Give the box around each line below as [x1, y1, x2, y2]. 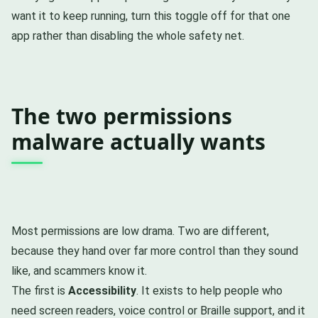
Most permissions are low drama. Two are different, [11, 224, 269, 238]
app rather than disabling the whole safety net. [11, 28, 244, 43]
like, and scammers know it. [11, 263, 147, 278]
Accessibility [68, 283, 136, 297]
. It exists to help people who [136, 283, 283, 297]
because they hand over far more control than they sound [11, 243, 298, 258]
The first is [11, 283, 68, 297]
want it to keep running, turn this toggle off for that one [11, 9, 290, 23]
